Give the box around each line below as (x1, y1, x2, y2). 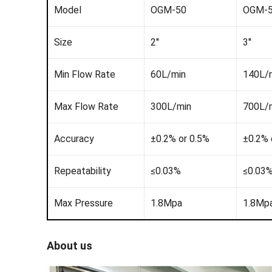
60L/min (150, 69, 186, 81)
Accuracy (53, 133, 94, 145)
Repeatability (53, 165, 111, 177)
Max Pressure (53, 197, 113, 209)
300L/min (150, 101, 191, 113)
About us (46, 239, 92, 253)
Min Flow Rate (53, 69, 115, 81)
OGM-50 (150, 4, 186, 16)
